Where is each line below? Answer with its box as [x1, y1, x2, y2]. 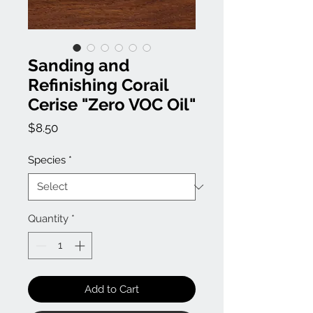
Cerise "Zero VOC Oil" [28, 94, 196, 115]
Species [28, 154, 66, 167]
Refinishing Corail [28, 75, 168, 96]
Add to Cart [85, 282, 139, 296]
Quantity [28, 212, 68, 226]
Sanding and [28, 55, 129, 76]
